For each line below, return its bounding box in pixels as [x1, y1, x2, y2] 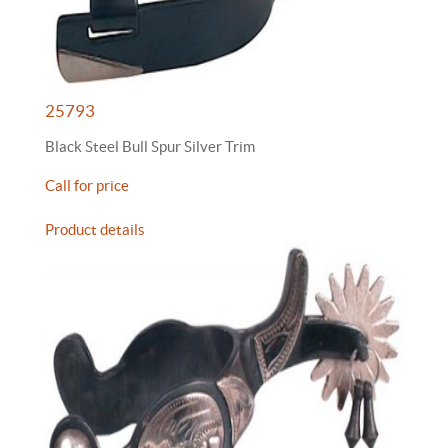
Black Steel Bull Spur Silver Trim [45, 138, 255, 155]
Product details [45, 221, 145, 238]
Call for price [45, 177, 129, 194]
